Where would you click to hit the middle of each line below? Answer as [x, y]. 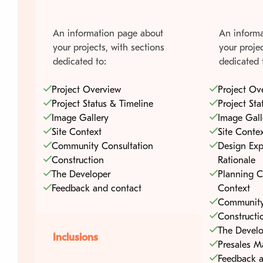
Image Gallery [80, 118]
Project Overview [86, 90]
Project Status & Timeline [102, 104]
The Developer [81, 174]
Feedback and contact [97, 188]
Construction [78, 160]
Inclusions [75, 237]
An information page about [108, 33]
